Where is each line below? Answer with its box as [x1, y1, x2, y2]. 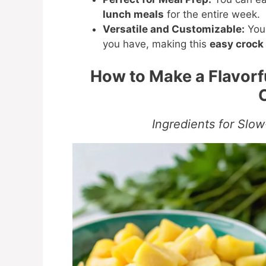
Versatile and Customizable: [103, 23, 245, 36]
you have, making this [103, 38, 210, 50]
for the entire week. [164, 8, 260, 21]
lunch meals [103, 8, 164, 21]
